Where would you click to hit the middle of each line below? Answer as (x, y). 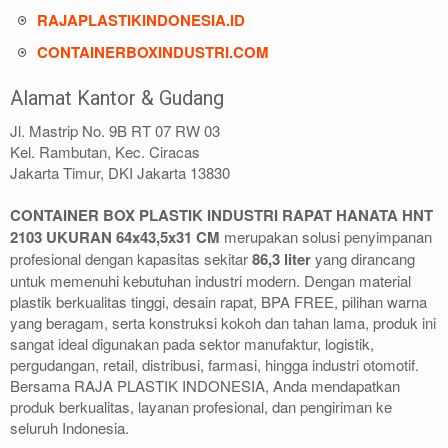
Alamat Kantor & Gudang (117, 97)
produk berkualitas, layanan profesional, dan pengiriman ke (201, 407)
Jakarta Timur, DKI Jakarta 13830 (120, 173)
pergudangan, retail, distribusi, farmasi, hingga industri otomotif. (214, 365)
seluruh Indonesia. (69, 428)
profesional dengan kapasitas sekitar (131, 259)
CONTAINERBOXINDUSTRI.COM (153, 52)
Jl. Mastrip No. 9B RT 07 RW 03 (115, 131)
